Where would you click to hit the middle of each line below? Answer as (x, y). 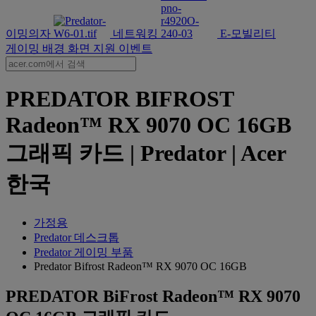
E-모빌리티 (248, 34)
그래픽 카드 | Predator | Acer (146, 153)
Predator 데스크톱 (77, 237)
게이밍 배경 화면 (49, 48)
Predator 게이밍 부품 (84, 252)
